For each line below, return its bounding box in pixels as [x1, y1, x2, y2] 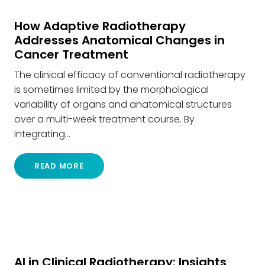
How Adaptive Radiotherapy [14, 18, 186, 35]
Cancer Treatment [14, 46, 128, 63]
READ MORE [34, 160, 84, 172]
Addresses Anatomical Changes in [14, 32, 225, 49]
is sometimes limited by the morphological [14, 83, 209, 97]
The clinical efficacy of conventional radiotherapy [14, 68, 245, 82]
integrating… [14, 127, 70, 141]
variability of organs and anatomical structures [14, 98, 232, 112]
